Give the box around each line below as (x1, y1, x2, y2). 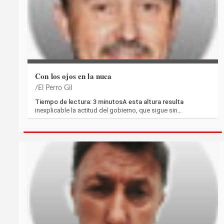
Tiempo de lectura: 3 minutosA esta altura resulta (35, 97, 183, 105)
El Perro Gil (38, 84, 72, 91)
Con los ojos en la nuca (35, 70, 112, 81)
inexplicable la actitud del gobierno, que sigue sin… (35, 106, 182, 114)
